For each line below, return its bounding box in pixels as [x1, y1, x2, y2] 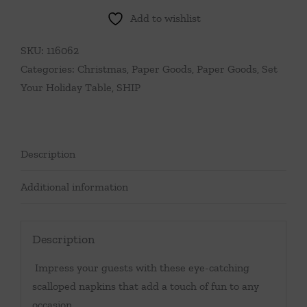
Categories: [21, 62, 77, 75]
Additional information [21, 180, 128, 193]
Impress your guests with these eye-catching [32, 260, 249, 274]
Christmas [77, 62, 127, 75]
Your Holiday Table [21, 81, 112, 94]
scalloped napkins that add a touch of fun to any [32, 279, 259, 293]
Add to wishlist [130, 12, 201, 25]
